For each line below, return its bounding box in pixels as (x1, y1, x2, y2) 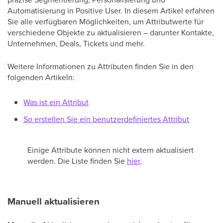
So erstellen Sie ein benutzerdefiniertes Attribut (23, 113, 189, 124)
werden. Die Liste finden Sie (27, 155, 127, 166)
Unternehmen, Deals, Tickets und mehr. (7, 38, 145, 49)
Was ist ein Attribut (23, 97, 89, 108)
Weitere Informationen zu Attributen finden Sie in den (7, 61, 194, 72)
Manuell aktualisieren (7, 194, 100, 209)
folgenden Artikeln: (7, 72, 75, 83)
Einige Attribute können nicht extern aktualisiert (27, 144, 194, 155)
